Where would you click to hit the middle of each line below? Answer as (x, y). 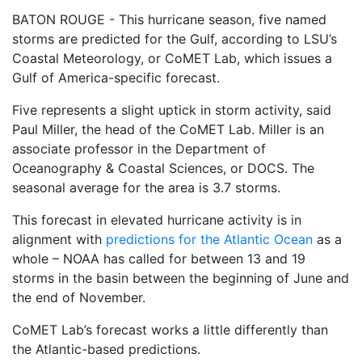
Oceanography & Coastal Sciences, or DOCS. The (163, 168)
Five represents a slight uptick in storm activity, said (172, 110)
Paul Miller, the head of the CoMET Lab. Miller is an (168, 129)
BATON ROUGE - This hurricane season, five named (169, 19)
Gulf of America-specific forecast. (116, 78)
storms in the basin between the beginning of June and (181, 278)
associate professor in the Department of (139, 149)
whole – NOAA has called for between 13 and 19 (159, 259)
